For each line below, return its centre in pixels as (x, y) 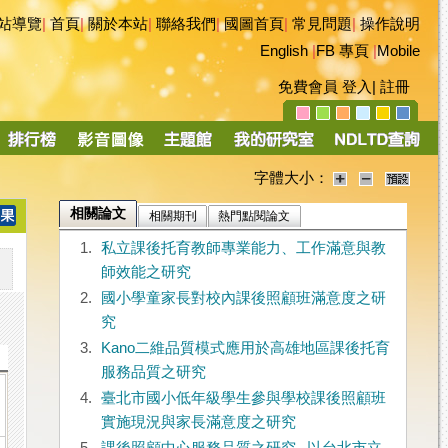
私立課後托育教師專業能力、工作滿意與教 (243, 248)
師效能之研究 (145, 272)
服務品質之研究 (153, 372)
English (284, 51)
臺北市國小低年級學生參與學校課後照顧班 (243, 398)
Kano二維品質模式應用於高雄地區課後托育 (245, 348)
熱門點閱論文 (254, 216)
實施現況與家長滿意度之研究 (198, 422)
